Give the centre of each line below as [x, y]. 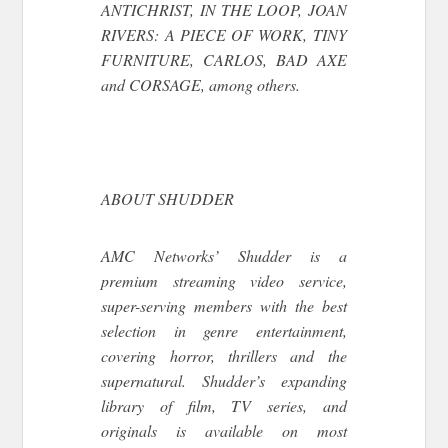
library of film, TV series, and [224, 406]
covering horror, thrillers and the [224, 356]
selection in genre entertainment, [224, 331]
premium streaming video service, [224, 281]
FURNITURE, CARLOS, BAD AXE [224, 60]
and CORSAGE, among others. [201, 85]
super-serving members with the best [224, 306]
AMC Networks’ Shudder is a [224, 256]
